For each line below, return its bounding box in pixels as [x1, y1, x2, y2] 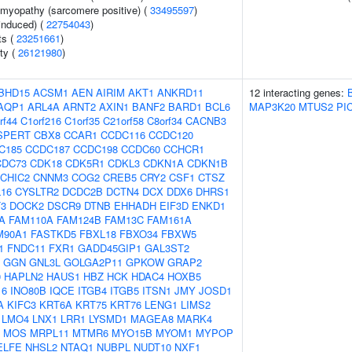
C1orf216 [20, 113, 61, 128]
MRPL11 [30, 325, 69, 340]
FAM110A [9, 212, 53, 227]
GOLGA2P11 [64, 255, 123, 269]
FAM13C [104, 212, 144, 227]
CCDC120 [148, 127, 193, 142]
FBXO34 [119, 226, 158, 241]
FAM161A [147, 212, 192, 227]
